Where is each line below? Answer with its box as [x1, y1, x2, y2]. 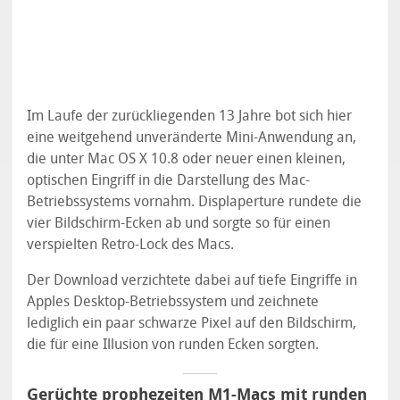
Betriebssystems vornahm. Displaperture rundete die [27, 192, 362, 210]
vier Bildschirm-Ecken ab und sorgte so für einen [27, 213, 331, 231]
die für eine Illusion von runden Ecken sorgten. [27, 335, 320, 353]
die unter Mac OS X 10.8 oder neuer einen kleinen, [27, 149, 346, 167]
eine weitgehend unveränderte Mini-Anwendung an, [27, 128, 357, 146]
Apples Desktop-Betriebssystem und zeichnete [27, 292, 320, 310]
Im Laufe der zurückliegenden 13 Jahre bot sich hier [27, 106, 353, 124]
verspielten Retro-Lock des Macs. [27, 235, 235, 253]
